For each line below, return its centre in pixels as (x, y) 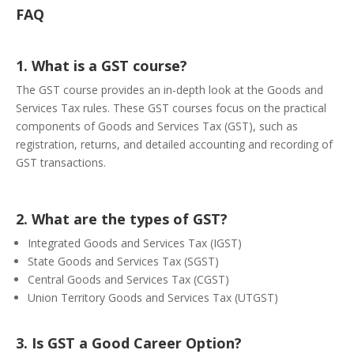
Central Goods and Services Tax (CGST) (128, 280)
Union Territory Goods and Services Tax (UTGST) (153, 298)
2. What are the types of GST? (122, 219)
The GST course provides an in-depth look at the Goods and (169, 90)
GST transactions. (61, 163)
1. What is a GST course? (102, 66)
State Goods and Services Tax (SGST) (123, 262)
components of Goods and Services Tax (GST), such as (157, 126)
